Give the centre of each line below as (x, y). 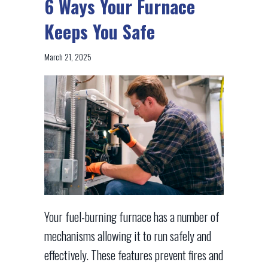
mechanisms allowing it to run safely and (128, 236)
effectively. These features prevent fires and (134, 255)
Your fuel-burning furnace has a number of (132, 217)
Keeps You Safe (100, 32)
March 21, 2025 (68, 57)
